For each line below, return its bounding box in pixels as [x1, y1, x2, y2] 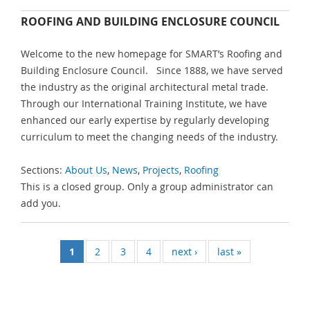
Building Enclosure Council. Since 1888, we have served [21, 63, 283, 77]
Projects [143, 163, 179, 177]
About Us [65, 163, 107, 177]
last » [217, 245, 241, 259]
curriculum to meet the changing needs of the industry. [21, 129, 281, 143]
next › [171, 245, 197, 259]
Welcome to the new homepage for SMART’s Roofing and [21, 46, 282, 60]
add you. [21, 197, 61, 210]
